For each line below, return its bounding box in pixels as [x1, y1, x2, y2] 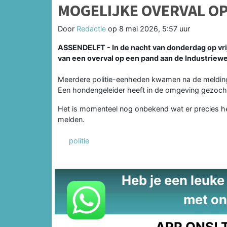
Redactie [77, 24, 106, 33]
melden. [58, 115, 85, 124]
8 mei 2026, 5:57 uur [119, 24, 190, 33]
